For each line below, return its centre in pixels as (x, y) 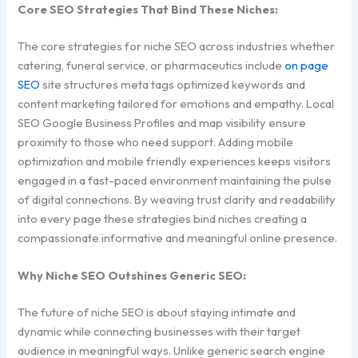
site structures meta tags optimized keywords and (173, 84)
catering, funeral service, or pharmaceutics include (151, 65)
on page (307, 65)
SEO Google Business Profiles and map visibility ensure (162, 122)
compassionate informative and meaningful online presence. (178, 237)
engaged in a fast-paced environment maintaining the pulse (175, 180)
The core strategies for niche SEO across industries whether (177, 46)
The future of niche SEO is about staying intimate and (157, 312)
